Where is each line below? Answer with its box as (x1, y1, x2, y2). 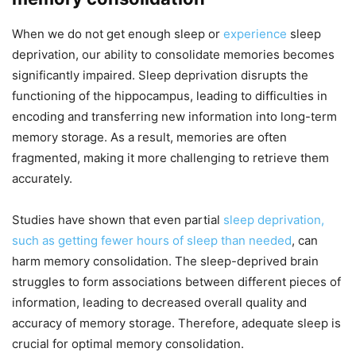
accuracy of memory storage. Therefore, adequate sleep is (12, 315, 341, 331)
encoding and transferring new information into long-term (12, 109, 337, 125)
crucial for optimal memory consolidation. (12, 336, 244, 352)
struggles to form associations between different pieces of (12, 274, 341, 290)
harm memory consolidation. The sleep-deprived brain (12, 253, 319, 269)
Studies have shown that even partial (12, 212, 223, 228)
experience (223, 26, 287, 42)
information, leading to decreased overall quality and (12, 295, 307, 311)
